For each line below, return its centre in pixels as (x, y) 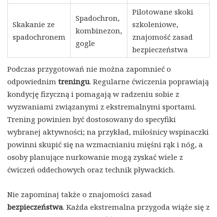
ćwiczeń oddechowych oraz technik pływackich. (91, 170)
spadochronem (39, 37)
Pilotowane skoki (163, 12)
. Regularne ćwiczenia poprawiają (149, 82)
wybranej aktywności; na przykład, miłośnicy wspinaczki (108, 132)
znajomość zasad (163, 37)
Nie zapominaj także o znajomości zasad (79, 194)
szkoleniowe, (155, 24)
